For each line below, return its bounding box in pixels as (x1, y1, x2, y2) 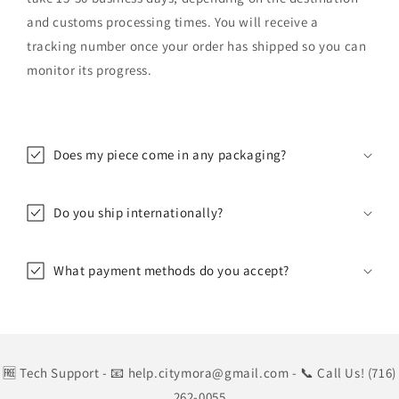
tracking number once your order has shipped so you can (27, 37, 367, 54)
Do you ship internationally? (53, 203, 224, 221)
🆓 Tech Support (3, 363, 100, 381)
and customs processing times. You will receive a (27, 12, 319, 30)
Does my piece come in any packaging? (53, 145, 287, 163)
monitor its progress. (27, 61, 152, 78)
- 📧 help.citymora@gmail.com (102, 363, 289, 381)
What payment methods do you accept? (53, 261, 289, 279)
